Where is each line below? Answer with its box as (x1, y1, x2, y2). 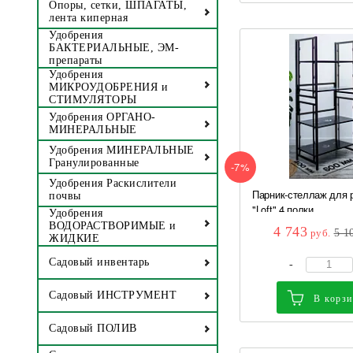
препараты (49, 54, 102, 67)
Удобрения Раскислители (49, 177, 176, 190)
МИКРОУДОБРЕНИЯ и (49, 81, 168, 94)
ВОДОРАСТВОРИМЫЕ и (49, 220, 176, 232)
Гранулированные (49, 157, 139, 169)
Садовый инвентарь (49, 256, 150, 269)
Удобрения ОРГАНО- (49, 111, 156, 124)
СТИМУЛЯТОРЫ (49, 94, 137, 106)
